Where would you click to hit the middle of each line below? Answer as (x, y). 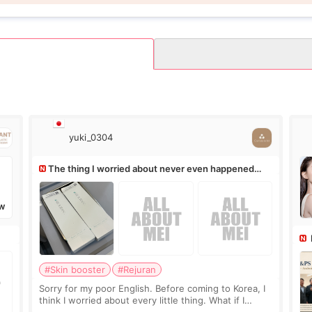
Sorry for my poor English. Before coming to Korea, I (153, 289)
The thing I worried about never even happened (151, 169)
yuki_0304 (91, 138)
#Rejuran (137, 270)
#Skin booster (75, 270)
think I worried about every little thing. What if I (142, 301)
